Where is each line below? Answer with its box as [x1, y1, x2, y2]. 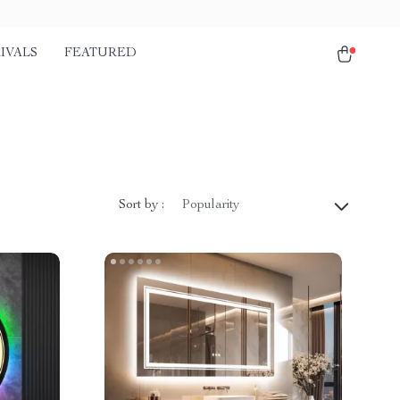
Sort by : [119, 198, 164, 212]
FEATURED [64, 47, 137, 60]
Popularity [182, 199, 239, 212]
